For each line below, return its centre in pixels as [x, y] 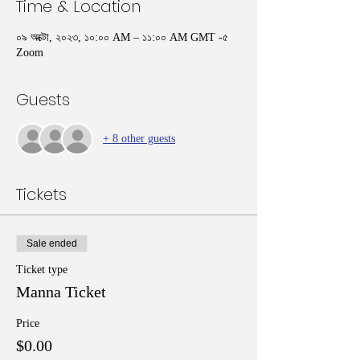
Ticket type [42, 269]
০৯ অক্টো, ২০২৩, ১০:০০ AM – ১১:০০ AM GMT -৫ [122, 37]
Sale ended [52, 243]
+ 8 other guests [139, 139]
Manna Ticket [61, 291]
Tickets [41, 194]
